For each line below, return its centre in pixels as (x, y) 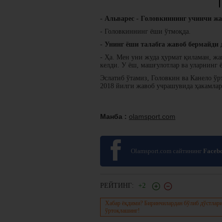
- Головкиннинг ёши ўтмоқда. (145, 31)
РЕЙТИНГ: (118, 186)
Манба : (114, 116)
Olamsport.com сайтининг (167, 151)
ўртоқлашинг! (122, 210)
